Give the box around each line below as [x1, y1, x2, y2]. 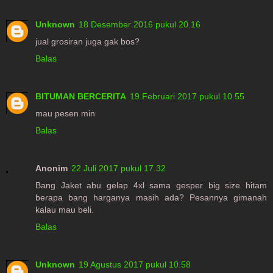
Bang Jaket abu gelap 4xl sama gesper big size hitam [35, 180, 267, 190]
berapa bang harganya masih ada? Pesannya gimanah [35, 192, 267, 202]
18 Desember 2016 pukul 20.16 [79, 19, 200, 29]
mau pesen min [35, 108, 95, 118]
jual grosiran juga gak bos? [35, 36, 140, 46]
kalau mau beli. [35, 204, 94, 214]
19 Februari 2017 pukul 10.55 [130, 91, 244, 101]
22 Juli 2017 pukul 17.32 [71, 163, 166, 173]
